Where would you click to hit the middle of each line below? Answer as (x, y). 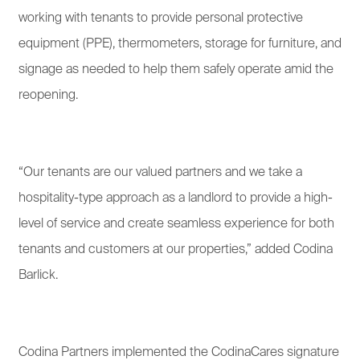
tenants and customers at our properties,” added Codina (176, 250)
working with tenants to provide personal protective (161, 18)
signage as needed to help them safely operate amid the (176, 70)
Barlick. (38, 275)
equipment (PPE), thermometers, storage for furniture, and (180, 44)
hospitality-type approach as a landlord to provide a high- (176, 198)
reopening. (48, 95)
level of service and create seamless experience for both (176, 224)
